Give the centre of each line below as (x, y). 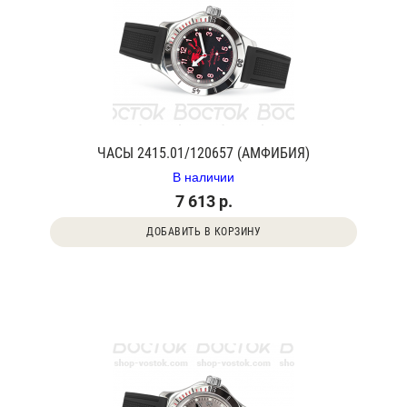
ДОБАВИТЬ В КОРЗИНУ (203, 232)
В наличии (203, 176)
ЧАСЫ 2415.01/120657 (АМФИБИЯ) (203, 153)
